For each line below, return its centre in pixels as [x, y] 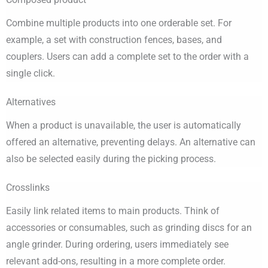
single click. [31, 74]
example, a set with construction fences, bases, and [114, 40]
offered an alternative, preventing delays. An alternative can [131, 142]
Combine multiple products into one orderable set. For [119, 23]
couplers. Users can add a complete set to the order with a [127, 57]
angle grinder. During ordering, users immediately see [117, 245]
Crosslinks [28, 188]
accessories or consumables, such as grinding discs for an [129, 228]
